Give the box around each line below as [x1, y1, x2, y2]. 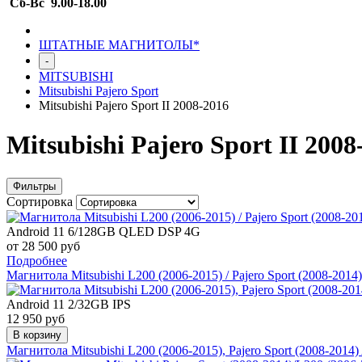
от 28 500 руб [6, 238, 80, 253]
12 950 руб [6, 311, 65, 326]
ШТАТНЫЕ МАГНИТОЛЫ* [39, 38, 200, 52]
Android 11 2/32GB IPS [6, 297, 131, 311]
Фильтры [13, 179, 56, 192]
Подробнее [6, 253, 67, 267]
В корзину [13, 328, 61, 341]
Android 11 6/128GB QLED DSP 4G [6, 224, 200, 238]
